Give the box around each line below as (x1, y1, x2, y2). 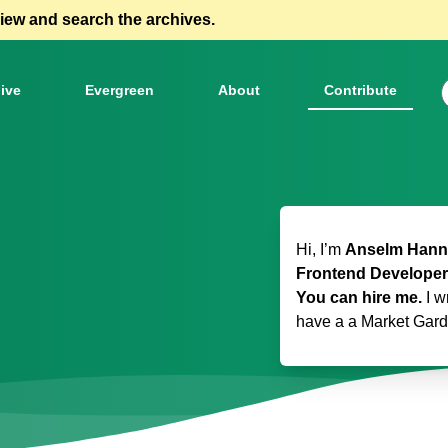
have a (296, 313, 348, 330)
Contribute (323, 82, 397, 98)
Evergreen (84, 82, 154, 98)
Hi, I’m (296, 241, 345, 258)
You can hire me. (296, 289, 422, 306)
